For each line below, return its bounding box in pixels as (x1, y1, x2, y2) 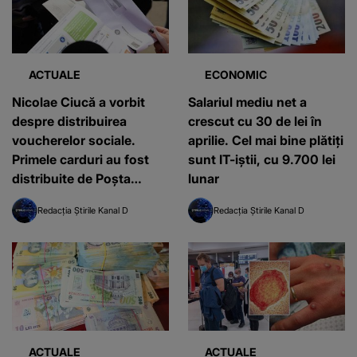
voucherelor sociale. (12, 131, 135, 148)
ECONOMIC (205, 67, 267, 81)
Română (12, 189, 61, 206)
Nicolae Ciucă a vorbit (12, 93, 145, 110)
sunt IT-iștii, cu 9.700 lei (188, 151, 335, 167)
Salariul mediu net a (188, 93, 307, 110)
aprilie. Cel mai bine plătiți (188, 131, 343, 148)
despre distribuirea (12, 112, 127, 129)
